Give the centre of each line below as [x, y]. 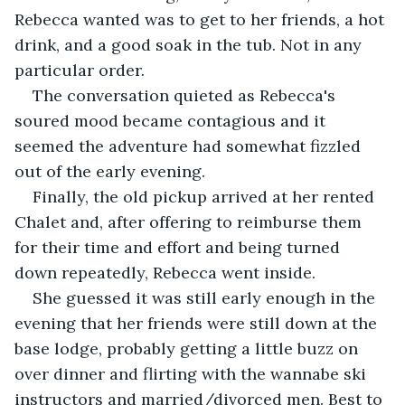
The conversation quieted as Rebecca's [186, 95]
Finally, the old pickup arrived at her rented [206, 196]
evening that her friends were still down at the [198, 323]
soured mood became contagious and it [172, 120]
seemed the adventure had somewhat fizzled [190, 146]
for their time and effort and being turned [179, 247]
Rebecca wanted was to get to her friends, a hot [202, 19]
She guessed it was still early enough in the [206, 297]
